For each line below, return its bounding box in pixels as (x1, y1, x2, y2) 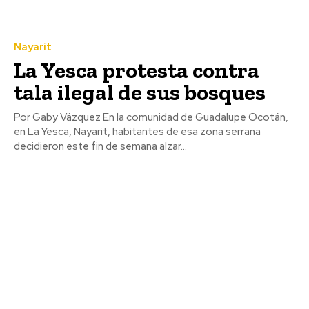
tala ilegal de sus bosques (14, 79, 266, 106)
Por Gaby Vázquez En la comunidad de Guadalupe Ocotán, (14, 110, 103, 125)
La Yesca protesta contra (14, 57, 259, 84)
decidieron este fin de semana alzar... (14, 139, 187, 154)
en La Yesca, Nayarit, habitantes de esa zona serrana (14, 125, 261, 139)
